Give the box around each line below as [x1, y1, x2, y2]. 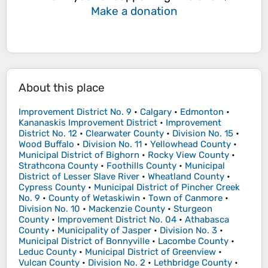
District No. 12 [19, 128, 77, 139]
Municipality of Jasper [57, 225, 151, 236]
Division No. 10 [19, 203, 80, 215]
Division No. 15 [172, 128, 233, 139]
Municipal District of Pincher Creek [94, 182, 240, 193]
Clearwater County [86, 128, 164, 139]
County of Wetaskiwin [48, 193, 140, 204]
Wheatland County [148, 171, 224, 182]
